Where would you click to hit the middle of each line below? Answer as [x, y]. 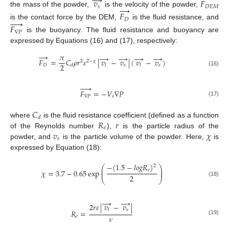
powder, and [32, 136]
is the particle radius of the [169, 125]
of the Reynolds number [54, 125]
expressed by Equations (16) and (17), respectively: [94, 41]
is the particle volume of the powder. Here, [133, 136]
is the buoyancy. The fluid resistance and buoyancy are [121, 30]
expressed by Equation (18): [56, 147]
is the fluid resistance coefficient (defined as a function [130, 115]
